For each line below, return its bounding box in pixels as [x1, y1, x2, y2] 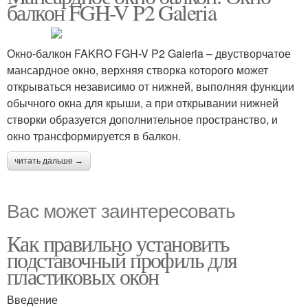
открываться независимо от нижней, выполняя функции [7, 78, 294, 94]
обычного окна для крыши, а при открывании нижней [7, 95, 278, 111]
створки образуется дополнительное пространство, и [7, 111, 278, 127]
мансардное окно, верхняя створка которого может [7, 62, 268, 78]
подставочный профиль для [7, 245, 237, 274]
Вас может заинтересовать [7, 196, 235, 223]
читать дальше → [14, 156, 83, 166]
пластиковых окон [7, 261, 159, 291]
